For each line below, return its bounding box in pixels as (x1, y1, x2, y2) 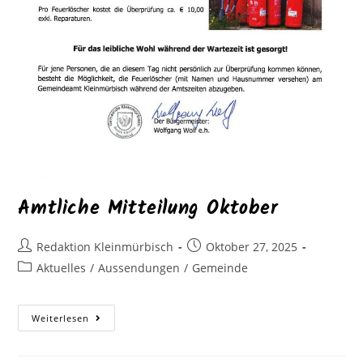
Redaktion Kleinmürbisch (36, 239, 174, 255)
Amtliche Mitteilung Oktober (18, 193, 279, 225)
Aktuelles (36, 260, 87, 276)
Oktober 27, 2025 (206, 239, 298, 255)
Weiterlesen (32, 312, 90, 325)
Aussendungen (98, 260, 181, 276)
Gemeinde (192, 260, 249, 276)
